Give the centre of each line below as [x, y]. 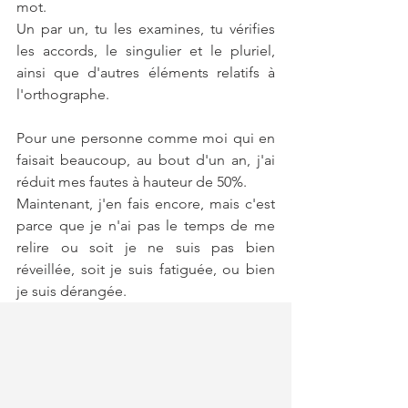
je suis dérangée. [71, 291]
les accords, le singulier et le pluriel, [146, 50]
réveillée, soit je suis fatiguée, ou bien [146, 269]
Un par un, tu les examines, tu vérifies [146, 28]
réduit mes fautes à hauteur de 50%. [132, 181]
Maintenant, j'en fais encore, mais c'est [146, 203]
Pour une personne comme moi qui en [146, 138]
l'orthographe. [63, 94]
